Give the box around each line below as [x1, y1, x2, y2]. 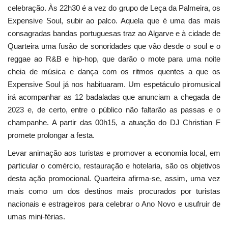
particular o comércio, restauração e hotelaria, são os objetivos [8, 161, 220, 170]
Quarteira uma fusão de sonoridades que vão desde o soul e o [8, 42, 220, 51]
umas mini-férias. [8, 212, 65, 221]
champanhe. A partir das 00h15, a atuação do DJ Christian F [8, 118, 220, 127]
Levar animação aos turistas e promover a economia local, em [8, 149, 220, 158]
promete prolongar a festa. [8, 131, 95, 140]
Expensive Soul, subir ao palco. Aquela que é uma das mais [8, 16, 220, 25]
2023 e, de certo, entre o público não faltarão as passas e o [8, 105, 220, 115]
